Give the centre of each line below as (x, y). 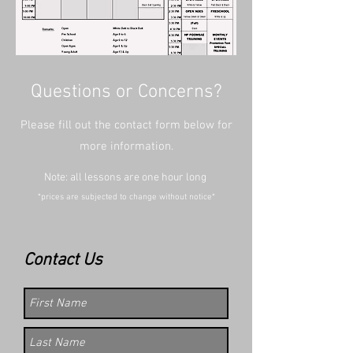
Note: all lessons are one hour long (126, 178)
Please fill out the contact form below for (126, 125)
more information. (126, 147)
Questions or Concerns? (126, 92)
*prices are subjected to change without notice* (126, 197)
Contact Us (63, 260)
